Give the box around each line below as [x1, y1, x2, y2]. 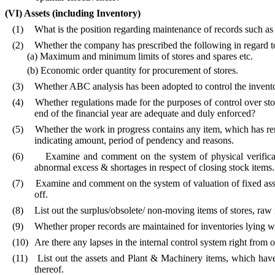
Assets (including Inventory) [24, 7, 141, 18]
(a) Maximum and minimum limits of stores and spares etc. [27, 50, 253, 61]
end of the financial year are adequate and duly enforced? [34, 108, 255, 119]
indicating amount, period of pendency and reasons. [34, 135, 234, 146]
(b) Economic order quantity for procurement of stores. [27, 65, 238, 76]
